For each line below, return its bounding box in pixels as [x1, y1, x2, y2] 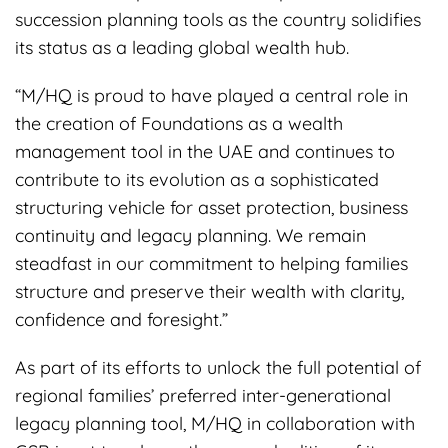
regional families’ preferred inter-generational [15, 383, 391, 407]
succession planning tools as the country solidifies [15, 7, 421, 31]
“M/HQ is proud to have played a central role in [15, 83, 408, 107]
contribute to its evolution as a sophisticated [15, 167, 379, 191]
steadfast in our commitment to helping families [15, 251, 408, 275]
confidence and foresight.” [15, 307, 228, 331]
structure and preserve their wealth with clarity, [15, 279, 404, 303]
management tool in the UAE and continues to [15, 139, 395, 163]
